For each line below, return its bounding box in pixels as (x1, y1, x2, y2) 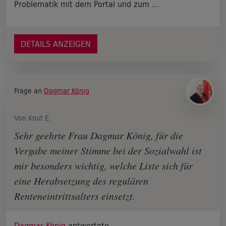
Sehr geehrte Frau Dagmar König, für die (14, 129, 183, 142)
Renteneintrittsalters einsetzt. (14, 189, 135, 202)
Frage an (14, 85, 44, 97)
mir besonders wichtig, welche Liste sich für (14, 159, 193, 172)
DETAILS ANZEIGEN (21, 37, 91, 51)
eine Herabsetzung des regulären (14, 174, 148, 187)
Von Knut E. (14, 112, 51, 124)
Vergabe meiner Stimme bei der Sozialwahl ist (14, 144, 202, 157)
